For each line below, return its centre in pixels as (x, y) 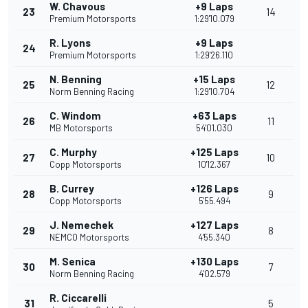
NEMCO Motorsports (89, 238)
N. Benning (76, 79)
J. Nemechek (81, 225)
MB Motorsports (81, 128)
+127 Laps (214, 225)
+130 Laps (214, 262)
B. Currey (72, 189)
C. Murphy (73, 152)
